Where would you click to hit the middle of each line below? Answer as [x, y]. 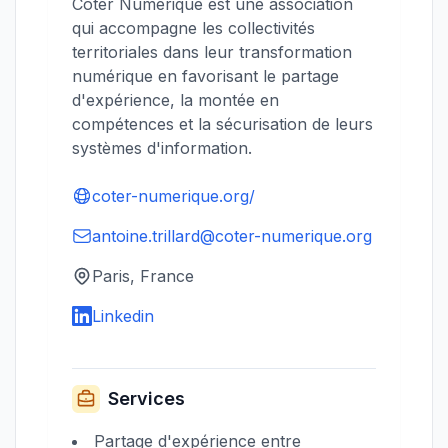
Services [146, 398]
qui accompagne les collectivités [193, 28]
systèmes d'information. [162, 148]
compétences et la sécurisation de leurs [222, 124]
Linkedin [123, 316]
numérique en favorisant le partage [205, 76]
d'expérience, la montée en [175, 100]
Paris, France [143, 276]
